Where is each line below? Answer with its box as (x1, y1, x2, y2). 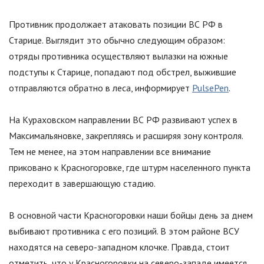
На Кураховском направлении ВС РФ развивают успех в (9, 114, 237, 126)
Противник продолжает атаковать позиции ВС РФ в (9, 18, 223, 31)
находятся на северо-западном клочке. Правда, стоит (9, 241, 230, 253)
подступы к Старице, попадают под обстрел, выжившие (9, 66, 236, 78)
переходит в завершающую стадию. (9, 177, 156, 190)
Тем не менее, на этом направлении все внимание (9, 146, 211, 158)
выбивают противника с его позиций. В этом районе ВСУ (9, 225, 239, 237)
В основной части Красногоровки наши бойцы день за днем (9, 209, 253, 222)
